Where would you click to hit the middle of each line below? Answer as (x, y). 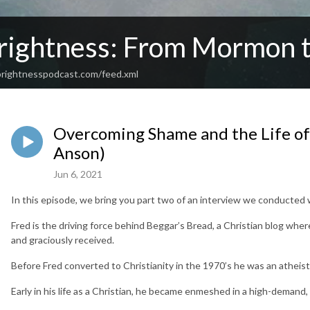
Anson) (79, 153)
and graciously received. (63, 240)
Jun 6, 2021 (78, 174)
